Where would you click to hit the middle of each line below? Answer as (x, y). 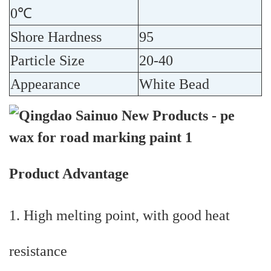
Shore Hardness (56, 37)
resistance (38, 251)
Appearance (45, 84)
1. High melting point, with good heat (119, 216)
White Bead (174, 84)
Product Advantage (69, 174)
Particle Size (47, 61)
